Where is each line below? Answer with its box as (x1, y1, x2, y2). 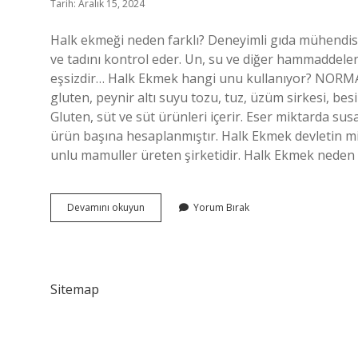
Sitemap (50, 280, 99, 298)
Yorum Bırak (193, 201, 249, 214)
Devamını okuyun (67, 201, 145, 214)
